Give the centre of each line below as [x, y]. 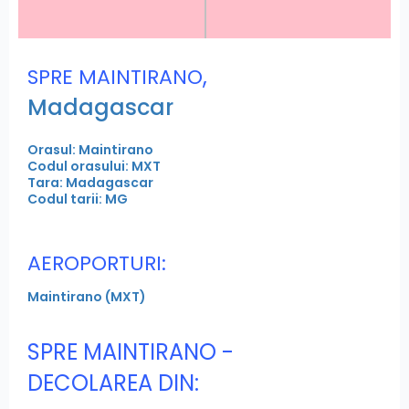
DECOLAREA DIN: [113, 383]
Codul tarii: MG [78, 199]
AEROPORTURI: [97, 263]
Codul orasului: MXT [94, 166]
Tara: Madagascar [90, 182]
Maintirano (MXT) [87, 296]
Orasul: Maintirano [90, 149]
